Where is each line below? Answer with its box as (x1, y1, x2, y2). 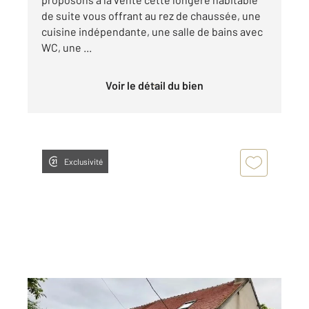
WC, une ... (41, 41, 92, 54)
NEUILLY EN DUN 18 (41, 291, 137, 305)
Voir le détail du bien (112, 79, 203, 92)
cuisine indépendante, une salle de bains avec (41, 25, 263, 39)
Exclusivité (64, 157, 103, 167)
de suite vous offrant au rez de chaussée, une (41, 9, 261, 23)
